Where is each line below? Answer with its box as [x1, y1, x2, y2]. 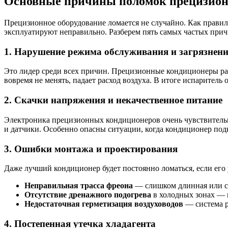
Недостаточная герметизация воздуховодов [24, 199, 183, 209]
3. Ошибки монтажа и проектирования [4, 143, 178, 154]
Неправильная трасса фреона [24, 181, 133, 190]
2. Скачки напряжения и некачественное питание [4, 95, 222, 106]
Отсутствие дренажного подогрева [24, 190, 151, 199]
